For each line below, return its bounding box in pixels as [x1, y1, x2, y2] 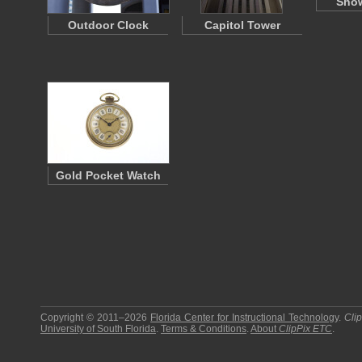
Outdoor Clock [68, 19, 149, 32]
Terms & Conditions [161, 323, 246, 335]
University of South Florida [40, 323, 156, 335]
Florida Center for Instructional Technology [150, 312, 339, 323]
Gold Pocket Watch [56, 169, 161, 182]
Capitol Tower [204, 19, 280, 32]
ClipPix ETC [279, 323, 332, 335]
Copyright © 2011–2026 [40, 312, 151, 323]
